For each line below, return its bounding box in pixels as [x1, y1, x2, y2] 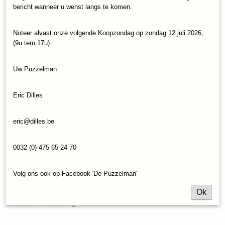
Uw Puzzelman [13, 65, 57, 73]
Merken [5, 40, 32, 49]
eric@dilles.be [13, 118, 54, 125]
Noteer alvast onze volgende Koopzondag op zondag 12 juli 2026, [13, 29, 203, 37]
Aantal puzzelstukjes [112, 40, 186, 49]
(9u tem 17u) [13, 39, 50, 47]
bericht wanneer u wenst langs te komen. [13, 3, 132, 11]
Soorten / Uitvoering [5, 198, 76, 207]
